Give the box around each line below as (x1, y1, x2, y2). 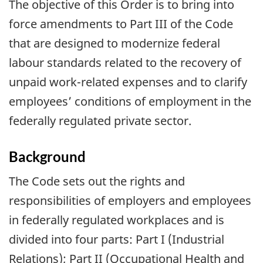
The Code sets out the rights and (9, 173, 185, 189)
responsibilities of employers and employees (9, 192, 251, 208)
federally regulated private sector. (9, 113, 191, 129)
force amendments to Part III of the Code (9, 16, 233, 32)
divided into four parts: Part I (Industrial (9, 231, 224, 247)
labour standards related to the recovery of (9, 55, 241, 71)
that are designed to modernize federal (9, 35, 220, 52)
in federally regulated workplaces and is (9, 211, 224, 228)
